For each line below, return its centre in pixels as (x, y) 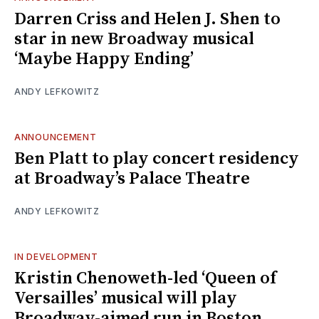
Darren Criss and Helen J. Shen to (147, 19)
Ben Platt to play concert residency (157, 158)
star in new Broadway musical (134, 39)
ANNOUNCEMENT (56, 137)
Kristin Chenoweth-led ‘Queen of (145, 278)
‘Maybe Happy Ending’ (104, 59)
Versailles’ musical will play (126, 298)
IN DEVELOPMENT (56, 256)
